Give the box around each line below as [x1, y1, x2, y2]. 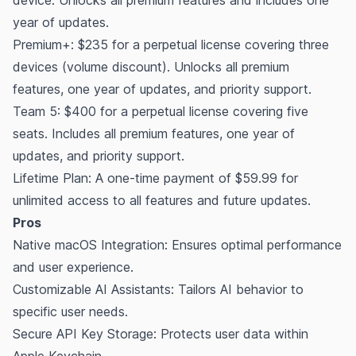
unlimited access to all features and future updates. [13, 192, 311, 208]
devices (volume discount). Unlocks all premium [13, 58, 289, 75]
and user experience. [13, 258, 133, 275]
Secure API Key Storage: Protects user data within [13, 325, 308, 342]
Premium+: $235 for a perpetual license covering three [13, 36, 329, 52]
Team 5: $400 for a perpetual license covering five [13, 103, 308, 119]
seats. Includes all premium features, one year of [13, 125, 295, 141]
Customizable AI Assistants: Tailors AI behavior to [13, 281, 304, 297]
